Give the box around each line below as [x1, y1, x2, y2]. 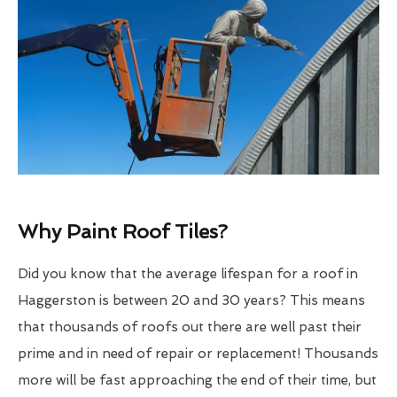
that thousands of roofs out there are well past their [18, 319, 362, 336]
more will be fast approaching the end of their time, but [18, 372, 377, 389]
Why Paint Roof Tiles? [18, 220, 228, 244]
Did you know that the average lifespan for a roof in [18, 266, 358, 283]
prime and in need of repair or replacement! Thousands [18, 346, 378, 362]
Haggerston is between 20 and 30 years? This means [18, 292, 365, 309]
